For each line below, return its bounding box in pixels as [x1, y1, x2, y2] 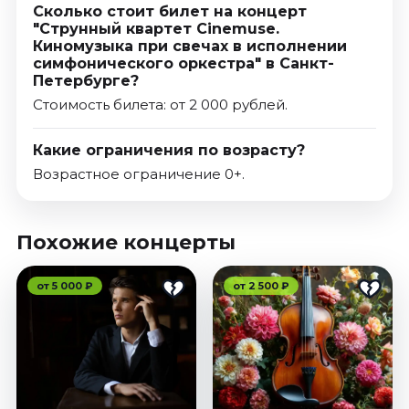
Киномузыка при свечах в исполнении [32, 37, 347, 56]
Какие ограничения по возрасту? [32, 142, 305, 160]
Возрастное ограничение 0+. [32, 165, 245, 184]
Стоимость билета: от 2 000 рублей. [32, 96, 288, 114]
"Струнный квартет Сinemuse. [32, 20, 279, 38]
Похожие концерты [16, 230, 236, 256]
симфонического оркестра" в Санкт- [32, 55, 334, 73]
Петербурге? [32, 72, 139, 90]
